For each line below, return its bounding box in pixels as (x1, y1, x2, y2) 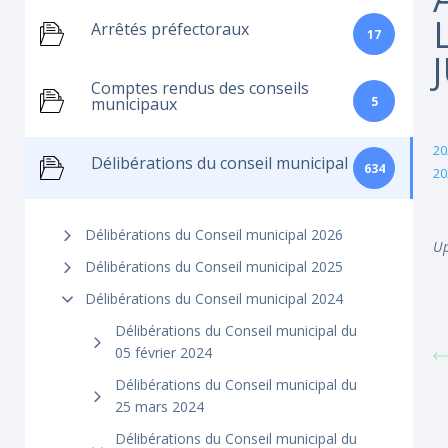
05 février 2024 (115, 343, 212, 362)
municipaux (91, 93, 177, 115)
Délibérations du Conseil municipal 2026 (85, 225, 343, 244)
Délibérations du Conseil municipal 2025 (85, 257, 343, 276)
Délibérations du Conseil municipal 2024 (85, 289, 343, 308)
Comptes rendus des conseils (91, 77, 309, 99)
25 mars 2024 (115, 397, 204, 416)
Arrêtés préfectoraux (91, 18, 249, 40)
